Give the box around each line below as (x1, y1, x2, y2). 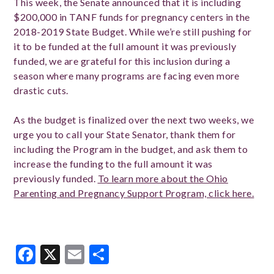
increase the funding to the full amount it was (13, 157, 213, 169)
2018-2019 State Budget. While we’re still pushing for (13, 25, 252, 37)
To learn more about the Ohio (97, 172, 228, 184)
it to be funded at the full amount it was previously (13, 40, 237, 52)
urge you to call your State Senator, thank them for (13, 128, 236, 140)
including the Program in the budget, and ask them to (13, 143, 248, 155)
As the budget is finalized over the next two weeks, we (13, 113, 254, 125)
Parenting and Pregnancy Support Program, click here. (13, 187, 254, 199)
